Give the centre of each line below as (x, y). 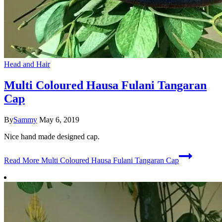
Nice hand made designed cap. (52, 136)
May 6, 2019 (59, 119)
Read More (22, 160)
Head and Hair (27, 64)
